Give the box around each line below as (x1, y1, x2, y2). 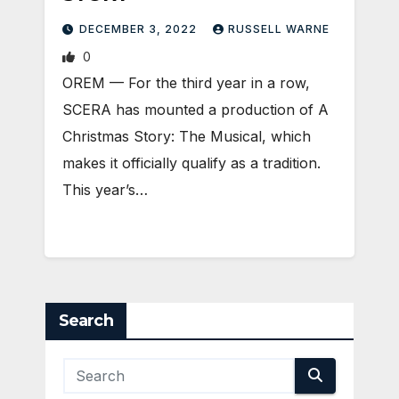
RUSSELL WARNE (228, 21, 330, 36)
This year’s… (62, 180, 148, 199)
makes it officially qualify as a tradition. (62, 153, 321, 172)
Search (59, 311, 113, 331)
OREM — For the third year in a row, (62, 73, 310, 92)
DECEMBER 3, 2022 (79, 21, 200, 36)
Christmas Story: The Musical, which (62, 126, 311, 145)
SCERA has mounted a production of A (62, 100, 329, 118)
